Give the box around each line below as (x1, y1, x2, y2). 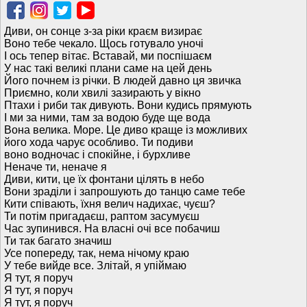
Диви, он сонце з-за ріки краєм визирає (4, 25, 202, 37)
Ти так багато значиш (4, 235, 112, 247)
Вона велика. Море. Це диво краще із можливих (4, 124, 247, 136)
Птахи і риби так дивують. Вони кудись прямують (4, 99, 251, 111)
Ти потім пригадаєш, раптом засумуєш (4, 210, 199, 222)
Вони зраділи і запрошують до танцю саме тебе (4, 186, 245, 197)
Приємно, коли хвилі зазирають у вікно (4, 87, 201, 99)
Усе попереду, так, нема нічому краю (4, 247, 189, 259)
